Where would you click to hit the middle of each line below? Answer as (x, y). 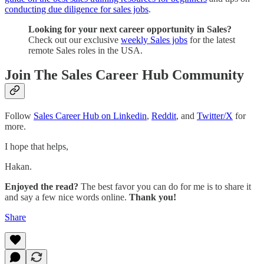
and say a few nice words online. (67, 197)
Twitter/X (215, 116)
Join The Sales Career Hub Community (124, 75)
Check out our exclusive (75, 39)
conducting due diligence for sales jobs (77, 9)
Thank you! (153, 197)
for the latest (211, 39)
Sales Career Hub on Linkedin (90, 116)
